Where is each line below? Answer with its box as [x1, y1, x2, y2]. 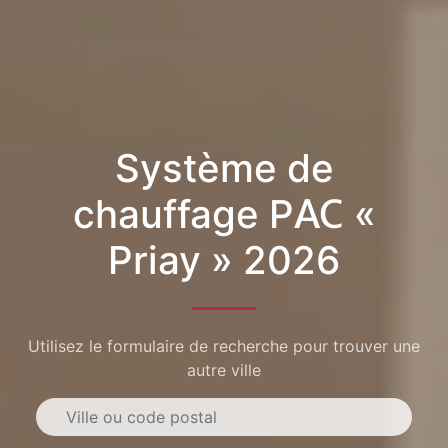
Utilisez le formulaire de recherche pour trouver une [28, 336, 420, 357]
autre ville [187, 360, 261, 381]
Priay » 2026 [108, 235, 340, 284]
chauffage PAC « [72, 189, 376, 238]
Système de [114, 143, 334, 192]
